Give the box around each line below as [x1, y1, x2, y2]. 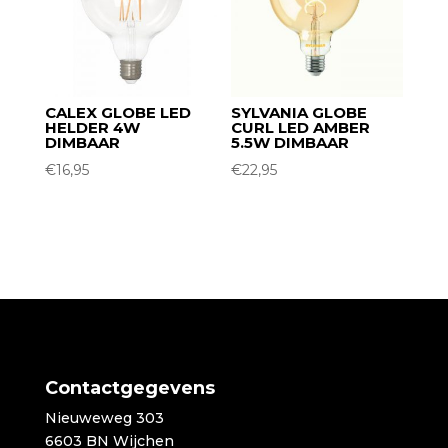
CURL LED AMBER [231, 117, 371, 137]
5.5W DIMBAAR [231, 132, 350, 152]
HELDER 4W [44, 117, 140, 137]
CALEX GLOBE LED [44, 102, 191, 122]
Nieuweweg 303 [44, 408, 164, 427]
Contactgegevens [44, 376, 215, 399]
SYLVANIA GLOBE [231, 102, 368, 122]
